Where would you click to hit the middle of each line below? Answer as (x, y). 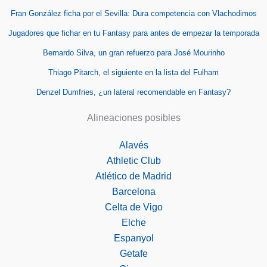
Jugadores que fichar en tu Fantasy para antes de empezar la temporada (133, 33)
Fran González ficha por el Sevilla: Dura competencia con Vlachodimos (133, 14)
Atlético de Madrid (133, 176)
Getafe (133, 254)
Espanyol (133, 238)
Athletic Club (133, 161)
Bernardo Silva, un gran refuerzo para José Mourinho (133, 53)
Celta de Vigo (133, 207)
